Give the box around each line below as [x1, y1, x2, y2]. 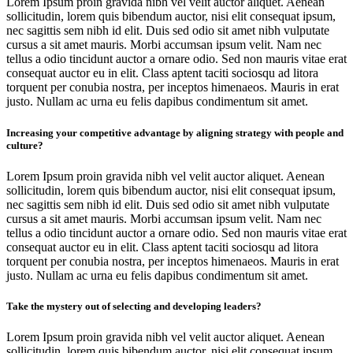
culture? [6, 139, 43, 151]
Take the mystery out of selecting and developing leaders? [6, 299, 262, 312]
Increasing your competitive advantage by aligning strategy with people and [6, 126, 344, 139]
